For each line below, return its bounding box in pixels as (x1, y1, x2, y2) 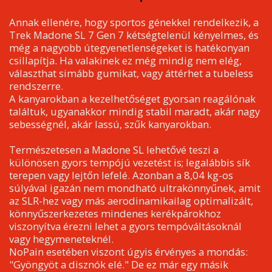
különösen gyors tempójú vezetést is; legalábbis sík (8, 155, 250, 170)
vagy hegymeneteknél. (8, 232, 114, 246)
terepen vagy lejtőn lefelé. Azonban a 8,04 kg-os (8, 168, 233, 183)
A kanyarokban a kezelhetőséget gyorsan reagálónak (8, 92, 256, 106)
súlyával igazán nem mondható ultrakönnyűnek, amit (8, 181, 260, 195)
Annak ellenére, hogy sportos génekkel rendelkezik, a (8, 15, 259, 30)
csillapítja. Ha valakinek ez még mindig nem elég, (8, 53, 242, 68)
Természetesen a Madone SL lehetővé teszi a (8, 143, 219, 157)
